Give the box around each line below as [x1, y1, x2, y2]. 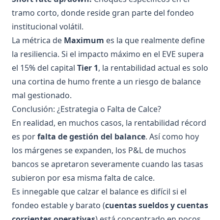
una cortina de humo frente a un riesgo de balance [12, 76, 201, 87]
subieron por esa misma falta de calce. [12, 172, 155, 183]
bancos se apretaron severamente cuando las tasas [12, 158, 203, 169]
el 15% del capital [12, 62, 77, 73]
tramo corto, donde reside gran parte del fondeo [12, 7, 194, 18]
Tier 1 [77, 62, 98, 73]
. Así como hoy [145, 131, 199, 142]
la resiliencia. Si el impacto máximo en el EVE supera [12, 48, 204, 59]
